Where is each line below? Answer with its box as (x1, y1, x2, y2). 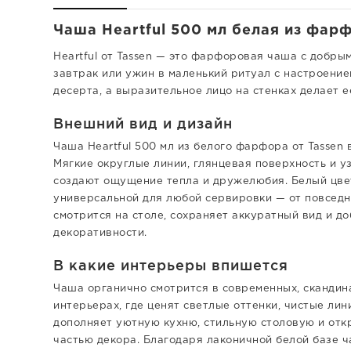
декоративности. (53, 228, 147, 237)
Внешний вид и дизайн (53, 114, 233, 131)
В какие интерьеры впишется (53, 256, 288, 273)
